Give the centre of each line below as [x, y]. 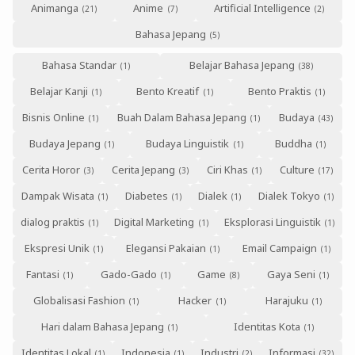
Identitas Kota [267, 327]
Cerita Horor [51, 170]
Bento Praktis [279, 92]
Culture [298, 170]
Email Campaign [280, 248]
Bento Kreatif [168, 92]
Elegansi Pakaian [166, 248]
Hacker [195, 301]
